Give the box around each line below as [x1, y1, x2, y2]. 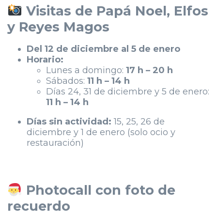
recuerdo [7, 198, 70, 214]
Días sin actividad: [27, 116, 114, 127]
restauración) [27, 138, 84, 148]
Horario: [27, 54, 63, 65]
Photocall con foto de [22, 182, 175, 198]
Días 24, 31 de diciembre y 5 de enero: [46, 86, 209, 97]
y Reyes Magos [7, 19, 109, 35]
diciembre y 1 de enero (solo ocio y [27, 127, 175, 138]
